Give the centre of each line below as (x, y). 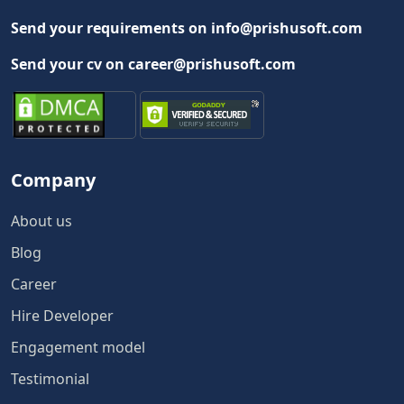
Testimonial (50, 378)
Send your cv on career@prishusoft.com (153, 64)
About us (41, 220)
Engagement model (78, 347)
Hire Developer (62, 315)
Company (53, 179)
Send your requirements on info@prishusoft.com (187, 28)
